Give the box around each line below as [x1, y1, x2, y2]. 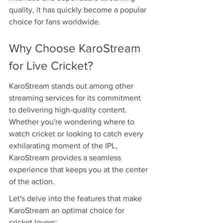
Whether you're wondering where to [9, 117, 136, 126]
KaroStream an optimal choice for [9, 206, 126, 215]
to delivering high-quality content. [9, 106, 129, 114]
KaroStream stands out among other [9, 82, 135, 91]
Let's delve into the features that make [9, 194, 144, 203]
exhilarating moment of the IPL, [9, 141, 119, 150]
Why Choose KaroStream [9, 41, 143, 55]
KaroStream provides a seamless [9, 153, 123, 162]
